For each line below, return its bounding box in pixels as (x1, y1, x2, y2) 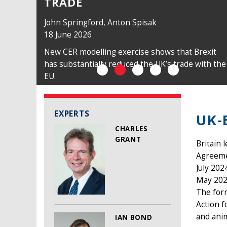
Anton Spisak (107, 17, 157, 28)
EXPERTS (54, 108, 90, 119)
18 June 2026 (44, 29, 92, 40)
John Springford (44, 17, 103, 28)
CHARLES (115, 124, 148, 134)
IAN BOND (115, 213, 153, 222)
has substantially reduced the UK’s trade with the (44, 58, 226, 69)
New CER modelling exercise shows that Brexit (44, 46, 216, 57)
